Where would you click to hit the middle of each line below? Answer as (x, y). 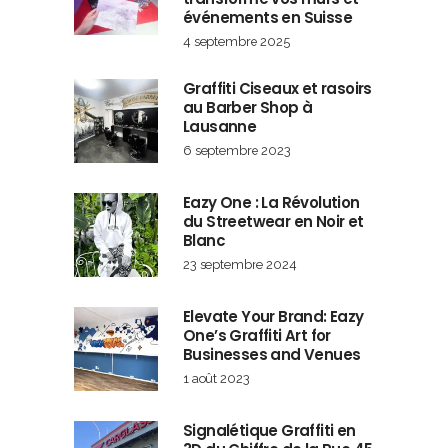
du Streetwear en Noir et (273, 222)
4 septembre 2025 (236, 42)
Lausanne (220, 127)
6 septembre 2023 (237, 151)
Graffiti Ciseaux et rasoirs (277, 89)
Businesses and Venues (272, 355)
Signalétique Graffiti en (269, 431)
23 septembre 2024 (240, 265)
